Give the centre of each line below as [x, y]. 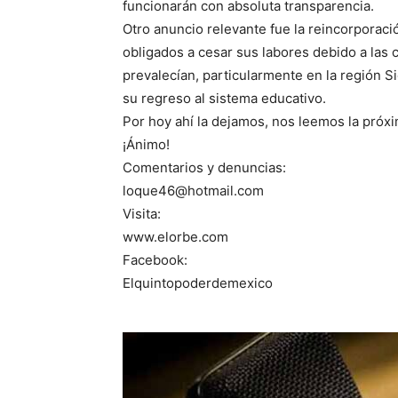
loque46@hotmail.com [193, 191]
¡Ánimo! [146, 145]
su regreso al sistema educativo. [224, 99]
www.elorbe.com [175, 237]
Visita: [142, 214]
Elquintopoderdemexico [198, 283]
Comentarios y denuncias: [204, 168]
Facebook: [155, 260]
